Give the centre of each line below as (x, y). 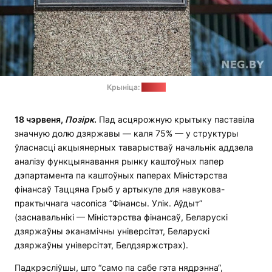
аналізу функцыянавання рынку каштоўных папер (119, 161)
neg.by (153, 87)
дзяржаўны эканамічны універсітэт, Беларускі (112, 231)
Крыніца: (124, 87)
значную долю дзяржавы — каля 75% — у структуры (127, 134)
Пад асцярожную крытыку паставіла (175, 120)
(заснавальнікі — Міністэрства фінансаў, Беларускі (121, 217)
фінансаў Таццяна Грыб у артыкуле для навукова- (120, 189)
